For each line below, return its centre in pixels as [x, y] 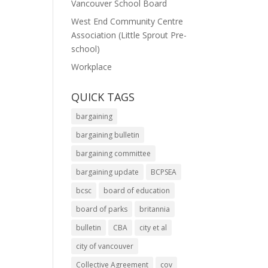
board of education [137, 191]
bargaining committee [114, 153]
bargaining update [108, 172]
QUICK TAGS [103, 97]
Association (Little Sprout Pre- [129, 35]
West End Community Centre [127, 21]
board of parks [102, 209]
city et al [153, 228]
